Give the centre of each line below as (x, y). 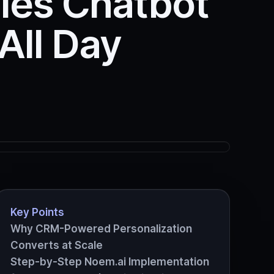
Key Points (37, 212)
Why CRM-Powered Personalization (101, 229)
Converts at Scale (57, 245)
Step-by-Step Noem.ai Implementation (110, 262)
